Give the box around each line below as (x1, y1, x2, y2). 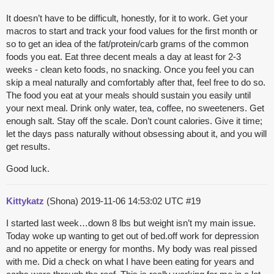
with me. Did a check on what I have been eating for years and (6, 256, 254, 267)
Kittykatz (6, 196, 44, 207)
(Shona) (44, 196, 81, 207)
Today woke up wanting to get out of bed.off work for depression (6, 231, 259, 242)
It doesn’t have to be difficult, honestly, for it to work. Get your (6, 13, 248, 24)
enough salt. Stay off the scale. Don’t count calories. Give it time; (6, 116, 262, 127)
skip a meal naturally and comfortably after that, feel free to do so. (6, 77, 265, 88)
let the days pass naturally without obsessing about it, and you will (6, 128, 267, 139)
